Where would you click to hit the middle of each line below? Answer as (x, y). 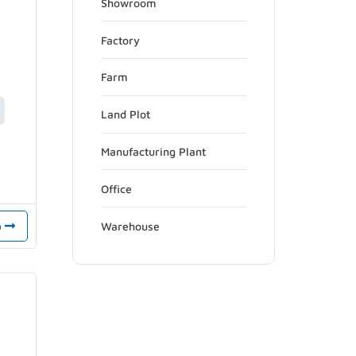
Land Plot (126, 114)
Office (116, 188)
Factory (120, 40)
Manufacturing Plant (153, 151)
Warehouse (130, 226)
